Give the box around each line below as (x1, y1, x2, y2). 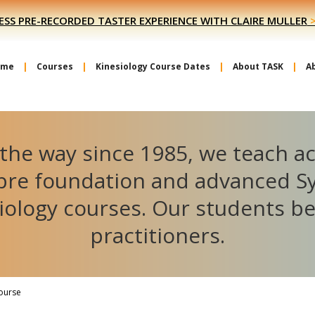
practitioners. (90, 221, 225, 250)
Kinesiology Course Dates (96, 60, 210, 72)
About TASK (233, 60, 283, 72)
